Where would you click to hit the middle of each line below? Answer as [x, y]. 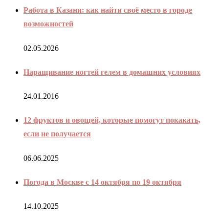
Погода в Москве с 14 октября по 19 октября [102, 182]
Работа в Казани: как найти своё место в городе [108, 10]
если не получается [57, 134]
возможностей [48, 24]
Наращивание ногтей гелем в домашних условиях [112, 72]
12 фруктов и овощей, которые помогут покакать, [112, 120]
